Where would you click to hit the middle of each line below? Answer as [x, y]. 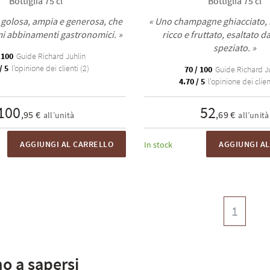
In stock [158, 145]
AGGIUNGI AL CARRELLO [67, 144]
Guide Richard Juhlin [50, 56]
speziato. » [234, 48]
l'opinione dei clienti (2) [49, 68]
